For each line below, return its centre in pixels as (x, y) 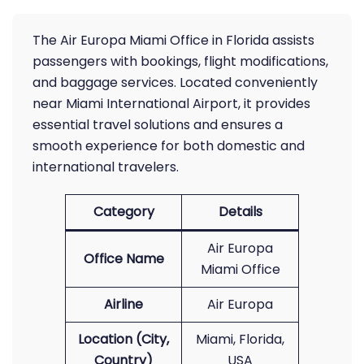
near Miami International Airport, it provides (171, 104)
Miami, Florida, (240, 339)
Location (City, (123, 339)
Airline (123, 304)
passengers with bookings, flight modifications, (180, 61)
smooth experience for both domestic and (169, 146)
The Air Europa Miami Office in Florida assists (173, 40)
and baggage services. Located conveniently (175, 82)
